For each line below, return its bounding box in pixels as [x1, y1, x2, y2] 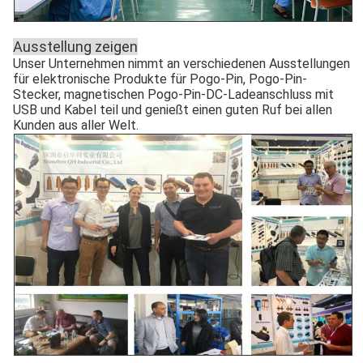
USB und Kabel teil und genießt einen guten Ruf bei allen [13, 101, 332, 117]
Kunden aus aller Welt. [13, 117, 139, 133]
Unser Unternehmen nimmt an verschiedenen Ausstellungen [13, 55, 350, 71]
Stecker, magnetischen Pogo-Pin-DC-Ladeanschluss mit [13, 86, 334, 102]
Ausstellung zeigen [13, 37, 138, 55]
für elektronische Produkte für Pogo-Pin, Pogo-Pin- [13, 70, 307, 87]
